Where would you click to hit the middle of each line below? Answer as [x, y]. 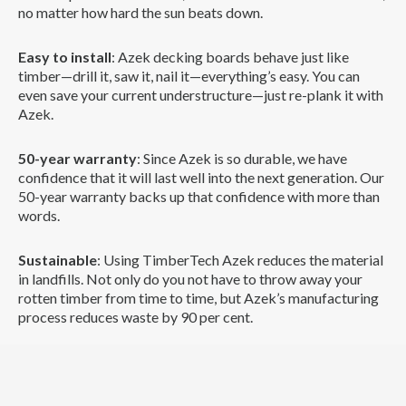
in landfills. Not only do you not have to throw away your [190, 278]
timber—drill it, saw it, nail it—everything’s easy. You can [189, 75]
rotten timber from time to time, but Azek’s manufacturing [198, 297]
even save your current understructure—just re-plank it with [201, 94]
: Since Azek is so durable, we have [242, 158]
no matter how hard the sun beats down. [140, 12]
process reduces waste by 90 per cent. [135, 316]
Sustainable [58, 259]
